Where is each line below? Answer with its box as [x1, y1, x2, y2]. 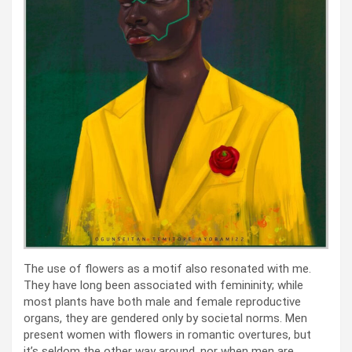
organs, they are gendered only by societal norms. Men [24, 310, 307, 325]
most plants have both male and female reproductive [24, 294, 301, 309]
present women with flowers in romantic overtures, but [24, 327, 311, 342]
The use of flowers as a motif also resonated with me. [24, 261, 311, 276]
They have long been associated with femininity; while [24, 277, 303, 292]
